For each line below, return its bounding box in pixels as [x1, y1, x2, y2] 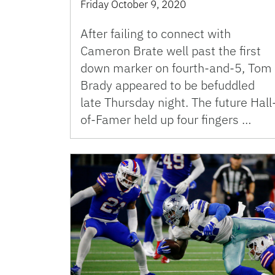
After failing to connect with [80, 25, 231, 42]
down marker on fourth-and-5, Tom [80, 59, 272, 76]
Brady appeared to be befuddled [80, 76, 255, 93]
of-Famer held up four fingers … [80, 110, 251, 128]
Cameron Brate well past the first [80, 42, 261, 59]
